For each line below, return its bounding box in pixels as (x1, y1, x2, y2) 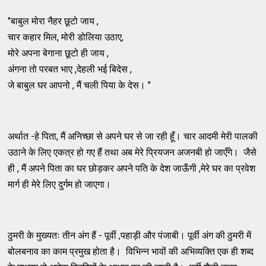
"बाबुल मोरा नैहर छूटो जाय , (8, 15, 99, 27)
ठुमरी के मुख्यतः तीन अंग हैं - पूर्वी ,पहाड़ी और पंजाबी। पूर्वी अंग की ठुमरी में (8, 229, 252, 241)
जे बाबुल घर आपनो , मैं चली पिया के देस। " (8, 79, 151, 91)
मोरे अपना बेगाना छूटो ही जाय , (8, 47, 109, 59)
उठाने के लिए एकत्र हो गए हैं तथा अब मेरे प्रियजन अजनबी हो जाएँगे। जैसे (8, 146, 257, 158)
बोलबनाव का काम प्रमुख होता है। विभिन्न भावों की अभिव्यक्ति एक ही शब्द (8, 245, 254, 257)
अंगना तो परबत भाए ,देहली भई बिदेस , (8, 63, 132, 75)
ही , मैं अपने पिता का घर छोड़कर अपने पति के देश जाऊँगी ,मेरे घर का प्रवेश (8, 162, 256, 174)
